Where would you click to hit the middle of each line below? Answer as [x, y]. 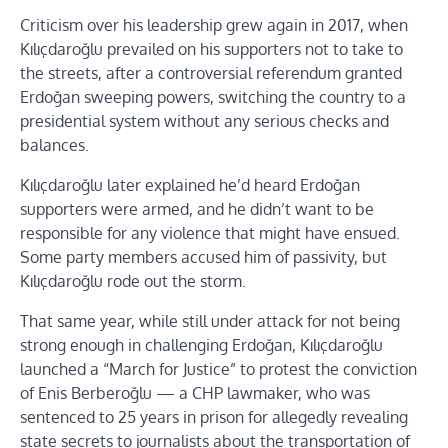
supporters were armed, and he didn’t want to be [197, 208]
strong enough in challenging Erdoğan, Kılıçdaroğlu [201, 344]
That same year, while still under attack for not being [210, 320]
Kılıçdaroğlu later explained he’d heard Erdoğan [190, 184]
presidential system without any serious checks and [204, 120]
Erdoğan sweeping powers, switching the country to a [213, 96]
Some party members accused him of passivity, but [203, 256]
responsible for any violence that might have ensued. [210, 232]
